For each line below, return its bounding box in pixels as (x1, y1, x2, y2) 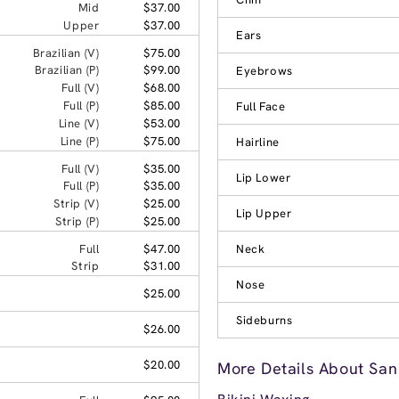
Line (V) (58, 115, 100, 131)
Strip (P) (54, 213, 100, 229)
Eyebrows (236, 62, 293, 78)
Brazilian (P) (34, 61, 100, 77)
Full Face (236, 98, 286, 114)
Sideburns (236, 312, 293, 328)
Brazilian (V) (32, 45, 100, 61)
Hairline (236, 134, 280, 150)
